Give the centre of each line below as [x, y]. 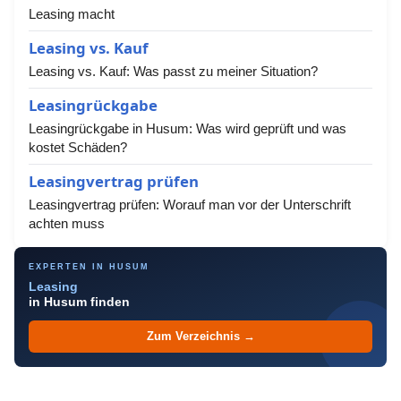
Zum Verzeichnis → [200, 337]
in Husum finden [79, 302]
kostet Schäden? [78, 147]
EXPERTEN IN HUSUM [89, 267]
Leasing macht [72, 14]
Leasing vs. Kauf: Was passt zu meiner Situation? [173, 71]
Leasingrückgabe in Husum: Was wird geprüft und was [188, 128]
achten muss [67, 223]
